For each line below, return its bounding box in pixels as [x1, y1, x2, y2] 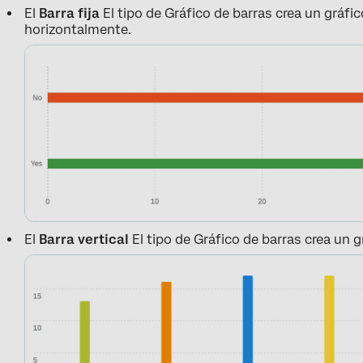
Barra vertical [39, 231, 130, 247]
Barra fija [39, 5, 100, 21]
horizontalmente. [24, 21, 132, 37]
